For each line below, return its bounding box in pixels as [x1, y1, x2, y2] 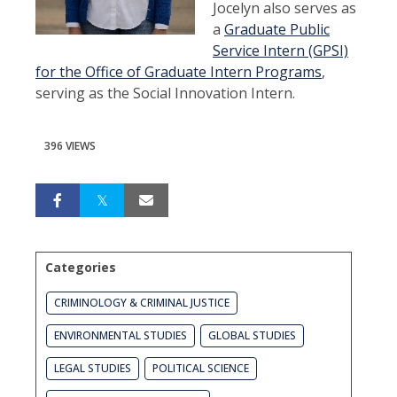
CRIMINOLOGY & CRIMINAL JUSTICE [54, 295, 230, 311]
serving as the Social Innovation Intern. [35, 83, 295, 104]
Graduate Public [224, 19, 330, 40]
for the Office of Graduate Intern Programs [35, 62, 322, 82]
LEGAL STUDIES [54, 361, 131, 377]
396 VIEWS [44, 138, 96, 154]
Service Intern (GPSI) [213, 41, 348, 61]
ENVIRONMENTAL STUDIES [54, 328, 187, 344]
